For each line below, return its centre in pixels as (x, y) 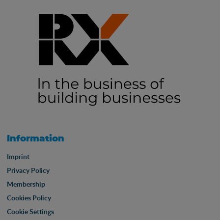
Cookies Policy (29, 197)
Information (36, 139)
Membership (26, 184)
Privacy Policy (28, 170)
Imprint (18, 156)
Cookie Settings (30, 211)
